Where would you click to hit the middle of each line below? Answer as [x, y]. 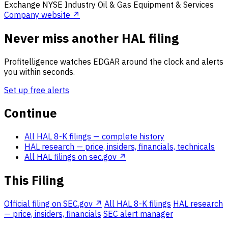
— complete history [129, 137]
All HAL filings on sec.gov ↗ [75, 157]
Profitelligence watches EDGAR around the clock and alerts [114, 61]
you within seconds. [39, 72]
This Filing [34, 180]
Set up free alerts [37, 90]
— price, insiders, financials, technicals [146, 147]
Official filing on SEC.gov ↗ [53, 204]
